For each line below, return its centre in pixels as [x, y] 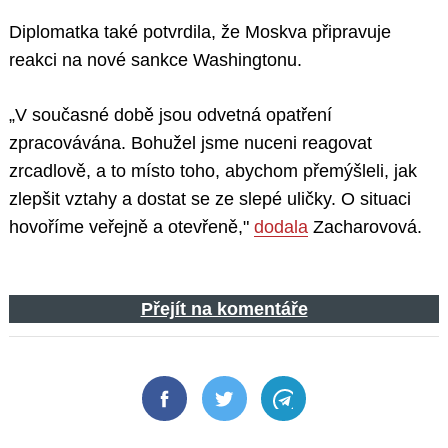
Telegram [318, 411]
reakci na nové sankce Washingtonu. [155, 60]
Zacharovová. [365, 227]
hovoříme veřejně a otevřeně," [131, 227]
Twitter [249, 411]
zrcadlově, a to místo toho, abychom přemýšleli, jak [213, 171]
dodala [281, 227]
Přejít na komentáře [224, 309]
